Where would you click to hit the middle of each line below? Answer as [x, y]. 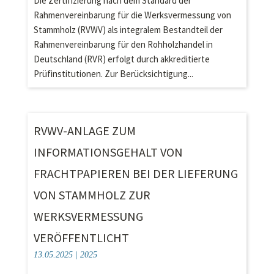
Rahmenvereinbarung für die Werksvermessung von [132, 15]
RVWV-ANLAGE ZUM [84, 131]
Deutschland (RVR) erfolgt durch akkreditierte [121, 59]
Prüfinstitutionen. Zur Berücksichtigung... [113, 74]
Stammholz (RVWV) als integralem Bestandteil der [128, 30]
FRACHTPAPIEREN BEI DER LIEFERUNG [135, 173]
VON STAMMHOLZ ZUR [92, 195]
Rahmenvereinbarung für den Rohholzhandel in [123, 44]
